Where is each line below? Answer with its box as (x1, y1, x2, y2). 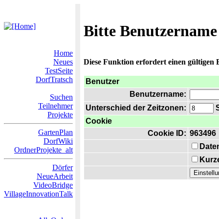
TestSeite (45, 66, 73, 75)
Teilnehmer (38, 102, 73, 110)
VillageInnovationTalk (4, 190, 73, 198)
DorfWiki (44, 137, 73, 145)
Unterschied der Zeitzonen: (86, 104, 186, 112)
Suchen (50, 93, 73, 101)
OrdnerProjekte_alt (14, 146, 73, 154)
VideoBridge (33, 181, 73, 189)
